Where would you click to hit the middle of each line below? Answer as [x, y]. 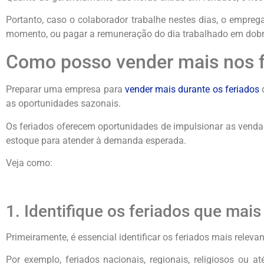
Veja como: [29, 163]
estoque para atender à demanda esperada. [96, 140]
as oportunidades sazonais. [63, 104]
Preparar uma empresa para [65, 90]
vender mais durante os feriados [192, 90]
